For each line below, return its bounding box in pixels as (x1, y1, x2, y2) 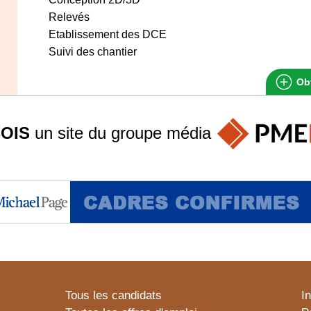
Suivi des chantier (49, 46, 137, 58)
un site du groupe (29, 123, 167, 142)
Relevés (49, 11, 90, 23)
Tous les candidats (65, 289, 162, 303)
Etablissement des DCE (49, 28, 167, 40)
